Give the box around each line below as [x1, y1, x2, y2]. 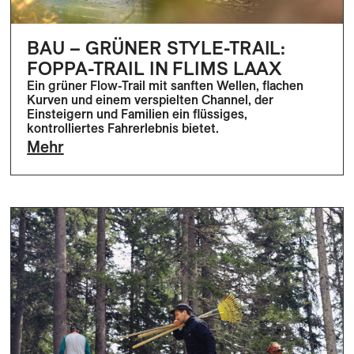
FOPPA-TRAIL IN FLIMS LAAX [27, 56, 283, 81]
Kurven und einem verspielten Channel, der [27, 92, 274, 108]
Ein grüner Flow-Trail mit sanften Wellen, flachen [27, 77, 304, 94]
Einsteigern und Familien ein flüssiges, [27, 106, 248, 122]
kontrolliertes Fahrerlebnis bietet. [27, 120, 220, 137]
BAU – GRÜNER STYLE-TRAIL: [27, 36, 286, 60]
